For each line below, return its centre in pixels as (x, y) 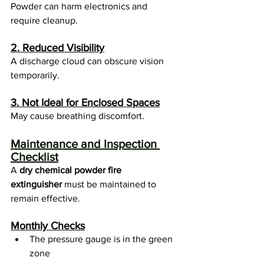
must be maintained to (110, 184)
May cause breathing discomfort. (77, 116)
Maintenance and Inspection (85, 144)
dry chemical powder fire (72, 170)
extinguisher (36, 184)
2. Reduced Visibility (57, 48)
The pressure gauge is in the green (102, 239)
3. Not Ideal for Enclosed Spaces (85, 103)
